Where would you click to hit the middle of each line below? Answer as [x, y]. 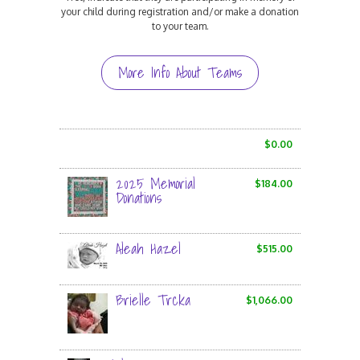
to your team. [180, 26]
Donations [139, 198]
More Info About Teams [180, 73]
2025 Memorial [155, 184]
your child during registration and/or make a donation [180, 12]
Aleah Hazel [148, 249]
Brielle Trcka [153, 300]
